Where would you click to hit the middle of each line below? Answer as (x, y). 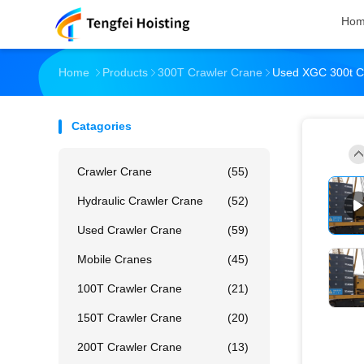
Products (125, 72)
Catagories (102, 126)
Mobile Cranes (115, 259)
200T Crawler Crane (130, 347)
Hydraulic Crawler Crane (140, 201)
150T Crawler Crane (130, 318)
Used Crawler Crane (130, 230)
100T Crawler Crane (130, 288)
